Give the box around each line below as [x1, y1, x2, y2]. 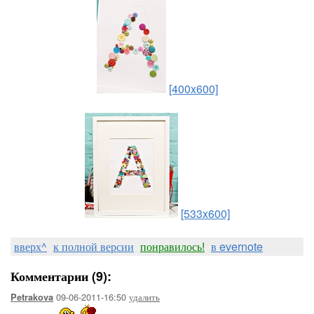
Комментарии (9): [11, 267, 111, 285]
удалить [129, 290, 160, 303]
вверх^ [14, 238, 47, 254]
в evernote [211, 238, 263, 254]
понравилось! [140, 238, 205, 254]
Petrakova [11, 291, 53, 303]
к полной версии [53, 238, 134, 254]
